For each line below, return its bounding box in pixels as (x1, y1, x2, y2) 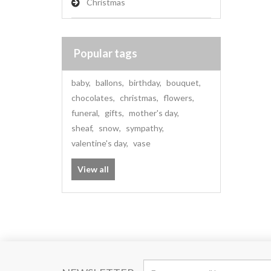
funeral (71, 108, 98, 118)
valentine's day (71, 138, 126, 148)
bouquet (166, 77, 199, 88)
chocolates (71, 93, 113, 103)
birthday (129, 77, 160, 88)
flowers (163, 93, 192, 103)
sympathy (126, 123, 162, 133)
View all (77, 164, 109, 174)
